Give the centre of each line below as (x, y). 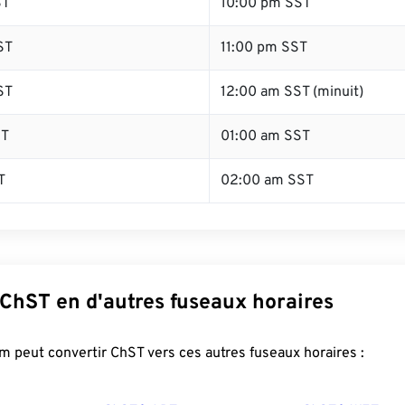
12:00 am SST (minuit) (292, 92)
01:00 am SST (265, 137)
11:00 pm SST (264, 48)
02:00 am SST (267, 181)
